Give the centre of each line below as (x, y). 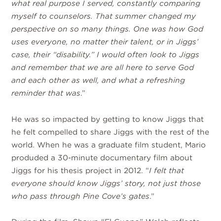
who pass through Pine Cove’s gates (81, 196)
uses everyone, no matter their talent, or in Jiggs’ (105, 42)
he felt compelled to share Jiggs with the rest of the (110, 132)
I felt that (167, 170)
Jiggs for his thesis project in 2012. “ (80, 170)
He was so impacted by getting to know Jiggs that (108, 119)
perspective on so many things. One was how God (108, 29)
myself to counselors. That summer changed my (104, 16)
